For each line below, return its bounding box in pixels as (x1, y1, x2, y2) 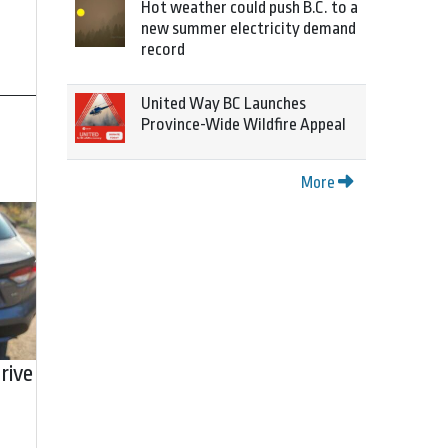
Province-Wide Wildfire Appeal (141, 115, 346, 134)
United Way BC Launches (141, 94, 306, 113)
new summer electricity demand (141, 19, 356, 38)
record (141, 40, 185, 59)
